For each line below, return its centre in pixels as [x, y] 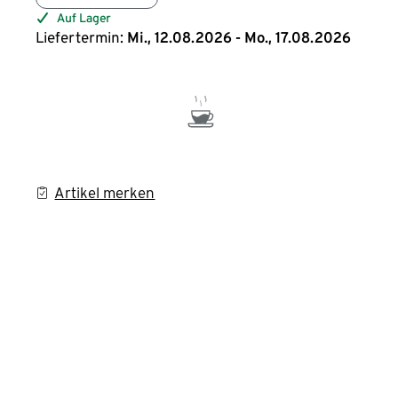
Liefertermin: [80, 37]
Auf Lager [84, 18]
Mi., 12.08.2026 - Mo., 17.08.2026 [239, 37]
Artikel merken [105, 193]
